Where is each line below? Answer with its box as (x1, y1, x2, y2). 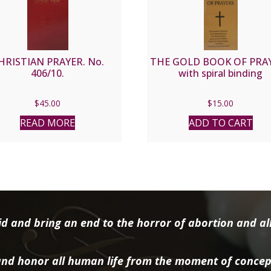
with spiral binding (178, 66, 263, 80)
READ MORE (20, 116, 76, 129)
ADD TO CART (188, 116, 253, 129)
